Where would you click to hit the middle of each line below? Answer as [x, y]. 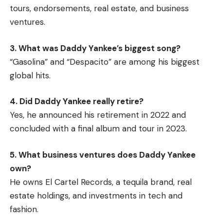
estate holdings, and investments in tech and [96, 195]
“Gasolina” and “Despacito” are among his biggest [105, 62]
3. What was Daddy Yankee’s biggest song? [95, 48]
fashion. [24, 209]
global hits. [30, 75]
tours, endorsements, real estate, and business [99, 9]
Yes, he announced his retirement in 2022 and [98, 115]
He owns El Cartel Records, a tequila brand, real [101, 182]
